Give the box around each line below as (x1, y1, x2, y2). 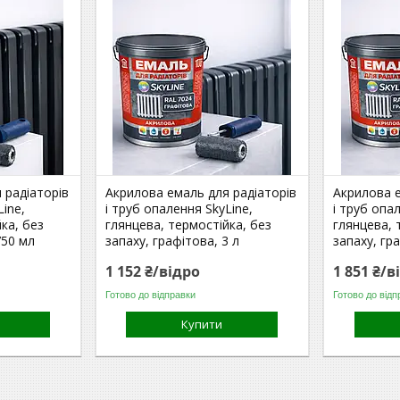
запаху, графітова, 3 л (105, 232, 240, 249)
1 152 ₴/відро (105, 262, 201, 281)
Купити (181, 316, 223, 332)
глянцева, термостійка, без (105, 216, 272, 233)
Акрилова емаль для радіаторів (105, 184, 297, 201)
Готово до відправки (105, 288, 196, 300)
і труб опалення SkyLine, (105, 200, 254, 217)
